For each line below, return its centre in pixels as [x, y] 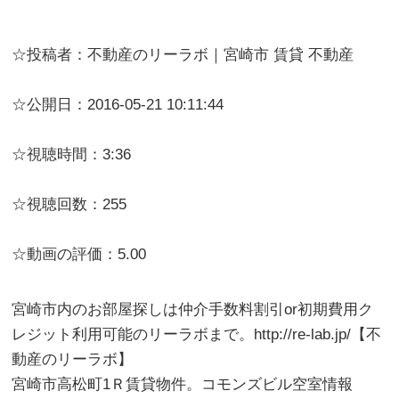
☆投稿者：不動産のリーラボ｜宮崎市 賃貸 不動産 [183, 55]
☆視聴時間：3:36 [72, 155]
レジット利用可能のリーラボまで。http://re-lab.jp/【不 [197, 335]
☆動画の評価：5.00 [79, 255]
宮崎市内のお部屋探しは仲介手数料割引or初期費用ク [193, 310]
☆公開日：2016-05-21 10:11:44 [118, 105]
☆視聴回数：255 [69, 205]
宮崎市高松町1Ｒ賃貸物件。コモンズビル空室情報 [183, 385]
